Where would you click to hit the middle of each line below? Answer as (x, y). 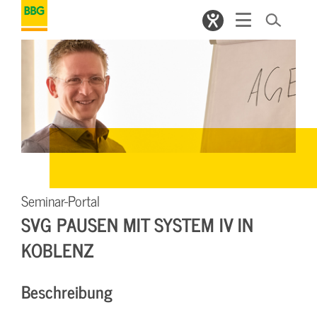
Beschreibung (67, 291)
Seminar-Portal (60, 200)
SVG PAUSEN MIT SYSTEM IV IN (137, 224)
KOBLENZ (58, 249)
